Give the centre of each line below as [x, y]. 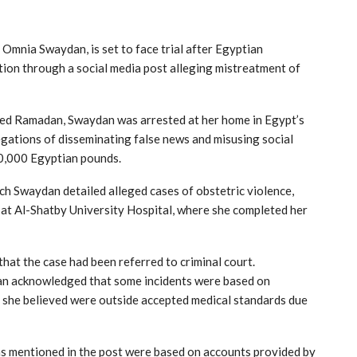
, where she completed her [240, 209]
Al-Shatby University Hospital [93, 209]
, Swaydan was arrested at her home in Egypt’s [184, 119]
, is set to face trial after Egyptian [175, 48]
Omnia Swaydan [44, 48]
